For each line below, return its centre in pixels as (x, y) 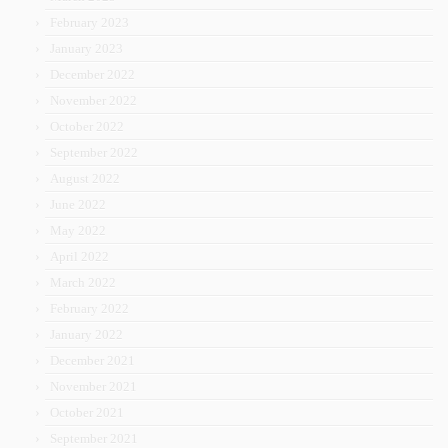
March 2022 (83, 283)
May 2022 (78, 231)
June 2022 (78, 205)
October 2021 (87, 413)
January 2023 (86, 49)
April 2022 (79, 257)
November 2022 (93, 101)
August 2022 (85, 179)
